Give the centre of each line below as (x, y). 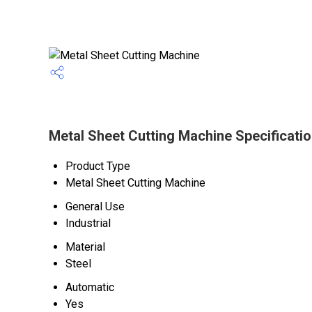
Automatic (90, 287)
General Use (95, 206)
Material (85, 247)
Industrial (88, 223)
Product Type (98, 166)
